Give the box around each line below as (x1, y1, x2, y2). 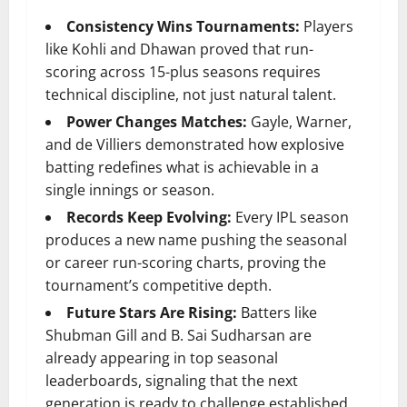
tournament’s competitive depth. (45, 275, 272, 296)
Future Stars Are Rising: (66, 303, 237, 323)
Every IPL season (232, 207, 349, 228)
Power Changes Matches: (66, 112, 247, 133)
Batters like (237, 303, 317, 323)
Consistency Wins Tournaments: (66, 16, 300, 37)
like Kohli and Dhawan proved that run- (45, 39, 313, 60)
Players (300, 16, 353, 37)
